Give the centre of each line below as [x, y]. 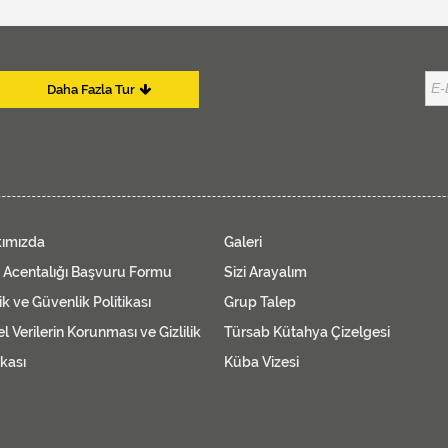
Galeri [243, 241]
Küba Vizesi [261, 361]
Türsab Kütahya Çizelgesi [307, 331]
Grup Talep [260, 301]
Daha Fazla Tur [90, 89]
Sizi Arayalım [265, 271]
